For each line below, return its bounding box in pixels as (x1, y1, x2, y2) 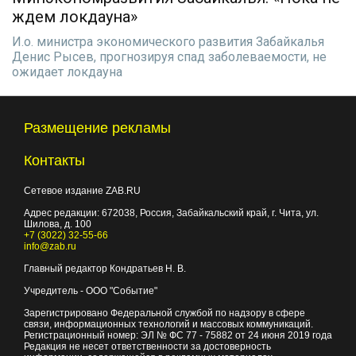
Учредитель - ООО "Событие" (24, 285, 157, 296)
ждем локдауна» (12, 7, 137, 26)
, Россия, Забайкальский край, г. (135, 207, 279, 219)
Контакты (24, 153, 85, 168)
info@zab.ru (24, 241, 76, 252)
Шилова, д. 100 (24, 219, 91, 230)
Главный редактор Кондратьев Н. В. (24, 263, 186, 274)
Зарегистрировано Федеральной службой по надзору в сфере (24, 308, 305, 319)
